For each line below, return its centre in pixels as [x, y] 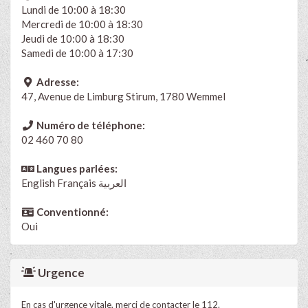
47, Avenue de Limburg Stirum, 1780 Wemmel [123, 96]
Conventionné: [71, 211]
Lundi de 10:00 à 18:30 [74, 9]
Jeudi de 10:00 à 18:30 [73, 38]
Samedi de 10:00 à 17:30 [77, 53]
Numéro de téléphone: [89, 125]
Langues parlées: [76, 168]
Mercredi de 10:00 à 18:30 [82, 24]
